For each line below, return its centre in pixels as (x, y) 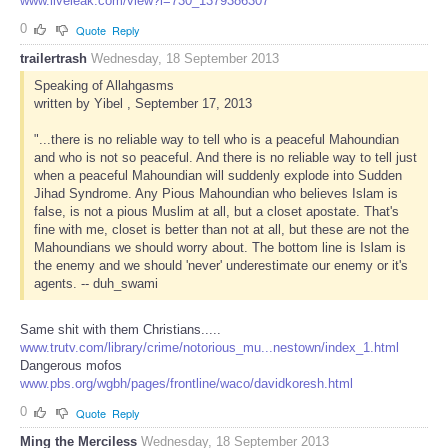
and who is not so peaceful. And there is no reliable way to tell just (225, 158)
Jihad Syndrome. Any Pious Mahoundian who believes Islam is (215, 194)
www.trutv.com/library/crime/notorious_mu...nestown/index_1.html (209, 348)
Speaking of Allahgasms (103, 86)
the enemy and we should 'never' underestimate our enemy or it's (220, 266)
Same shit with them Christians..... (120, 330)
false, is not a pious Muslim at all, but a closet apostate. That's (216, 212)
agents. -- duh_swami (95, 284)
